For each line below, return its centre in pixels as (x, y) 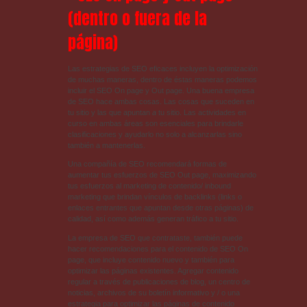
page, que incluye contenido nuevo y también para (151, 259)
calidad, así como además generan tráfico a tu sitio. (153, 219)
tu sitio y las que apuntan (110, 113)
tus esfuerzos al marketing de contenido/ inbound (149, 186)
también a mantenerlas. (106, 146)
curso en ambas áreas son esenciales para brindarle (155, 124)
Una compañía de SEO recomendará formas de (147, 164)
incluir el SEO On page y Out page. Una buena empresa (161, 91)
